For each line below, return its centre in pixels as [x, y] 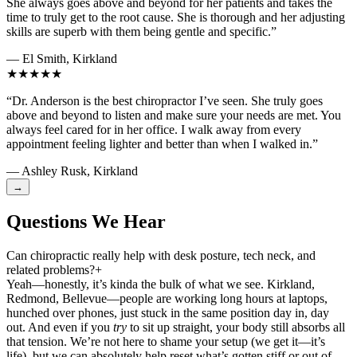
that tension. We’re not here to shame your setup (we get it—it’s [166, 342]
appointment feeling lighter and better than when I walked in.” [162, 144]
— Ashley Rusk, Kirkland [72, 171]
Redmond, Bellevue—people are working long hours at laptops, [167, 299]
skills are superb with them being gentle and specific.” [141, 32]
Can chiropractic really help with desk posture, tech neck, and [161, 256]
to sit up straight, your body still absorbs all [236, 328]
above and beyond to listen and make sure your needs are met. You [174, 116]
